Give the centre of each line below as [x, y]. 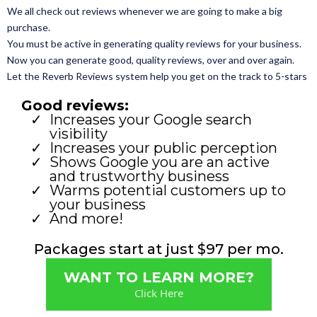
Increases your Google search [151, 120]
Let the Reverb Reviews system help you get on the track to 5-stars [157, 76]
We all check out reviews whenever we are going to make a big [145, 11]
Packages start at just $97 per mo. [158, 249]
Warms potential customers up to [168, 191]
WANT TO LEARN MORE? [158, 278]
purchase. [29, 28]
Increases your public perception [163, 148]
